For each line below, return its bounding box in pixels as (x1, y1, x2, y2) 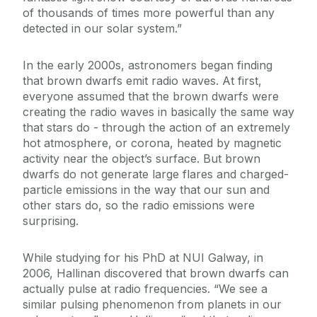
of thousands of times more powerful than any (23, 6, 275, 21)
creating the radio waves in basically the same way (23, 105, 294, 120)
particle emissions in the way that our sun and (23, 183, 270, 197)
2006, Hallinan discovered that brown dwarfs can (23, 266, 289, 281)
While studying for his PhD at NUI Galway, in (23, 250, 263, 265)
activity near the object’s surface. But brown (23, 151, 260, 166)
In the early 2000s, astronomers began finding (23, 58, 272, 73)
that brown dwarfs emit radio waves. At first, (23, 74, 262, 88)
